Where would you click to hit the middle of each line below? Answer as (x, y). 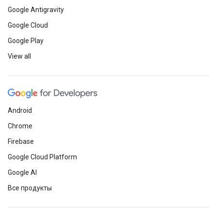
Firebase (21, 141)
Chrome (20, 126)
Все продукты (30, 188)
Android (20, 110)
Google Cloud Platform (42, 157)
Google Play (26, 41)
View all (19, 56)
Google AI (22, 172)
